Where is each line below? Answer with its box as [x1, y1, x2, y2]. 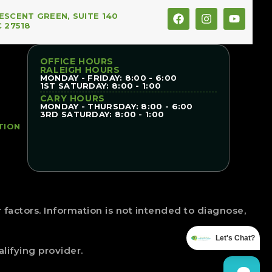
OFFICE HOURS [39, 55, 114, 67]
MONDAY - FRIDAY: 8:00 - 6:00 [39, 72, 177, 83]
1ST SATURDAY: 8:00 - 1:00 [39, 80, 161, 90]
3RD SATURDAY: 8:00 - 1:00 [39, 109, 165, 119]
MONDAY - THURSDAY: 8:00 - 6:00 [39, 101, 193, 111]
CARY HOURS [39, 92, 105, 104]
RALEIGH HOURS [39, 64, 120, 75]
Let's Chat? [216, 234, 255, 242]
